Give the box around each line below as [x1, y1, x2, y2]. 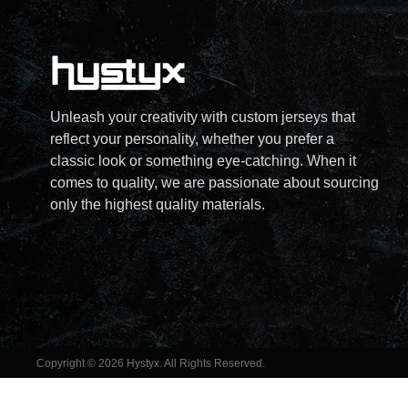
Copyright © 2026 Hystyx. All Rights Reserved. [36, 357, 265, 370]
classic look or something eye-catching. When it [50, 152, 356, 168]
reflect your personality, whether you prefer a [50, 130, 334, 147]
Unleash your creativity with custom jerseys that [50, 108, 355, 125]
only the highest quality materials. [50, 196, 265, 212]
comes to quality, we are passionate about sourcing [50, 174, 379, 190]
